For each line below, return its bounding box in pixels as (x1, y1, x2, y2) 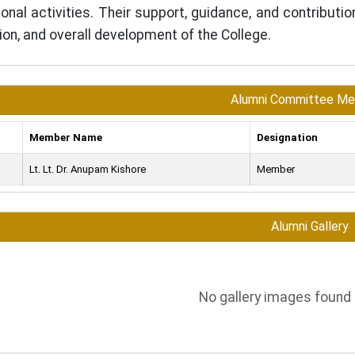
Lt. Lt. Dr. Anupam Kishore (29, 163, 146, 175)
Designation (257, 132, 318, 143)
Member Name (29, 132, 102, 143)
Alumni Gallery (271, 219, 349, 234)
